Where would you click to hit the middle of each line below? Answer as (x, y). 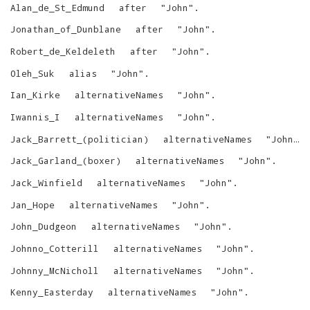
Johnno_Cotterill (55, 248)
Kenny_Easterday (52, 292)
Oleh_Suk (33, 73)
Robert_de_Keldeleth (63, 52)
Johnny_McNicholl (55, 270)
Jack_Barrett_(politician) (80, 139)
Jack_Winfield (46, 182)
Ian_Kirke (35, 95)
